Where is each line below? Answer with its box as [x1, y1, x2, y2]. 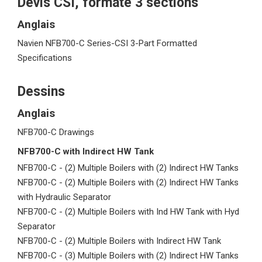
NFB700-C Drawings [18, 127, 94, 137]
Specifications [18, 53, 72, 63]
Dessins [18, 84, 65, 99]
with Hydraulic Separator [18, 192, 111, 202]
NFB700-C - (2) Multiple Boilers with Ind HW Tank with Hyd [18, 206, 239, 217]
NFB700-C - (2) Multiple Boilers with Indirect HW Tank [18, 236, 221, 246]
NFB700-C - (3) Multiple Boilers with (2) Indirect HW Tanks [18, 250, 239, 261]
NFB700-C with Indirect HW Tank [18, 146, 154, 157]
